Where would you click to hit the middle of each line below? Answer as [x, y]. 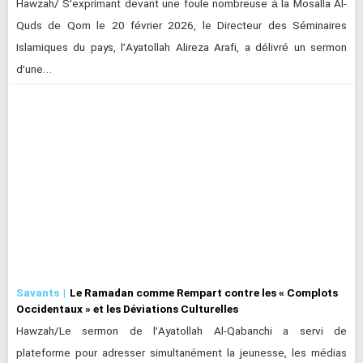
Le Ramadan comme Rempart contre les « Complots [204, 293]
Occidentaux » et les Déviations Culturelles [127, 309]
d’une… [34, 70]
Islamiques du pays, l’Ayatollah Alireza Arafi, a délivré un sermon [181, 49]
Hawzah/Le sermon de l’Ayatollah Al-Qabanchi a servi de [181, 332]
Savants [38, 293]
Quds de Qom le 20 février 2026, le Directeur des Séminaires [181, 27]
